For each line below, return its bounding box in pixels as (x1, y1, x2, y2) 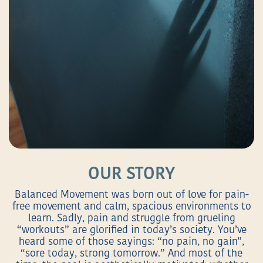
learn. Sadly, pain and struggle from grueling (28, 213, 235, 224)
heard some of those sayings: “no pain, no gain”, (19, 237, 244, 247)
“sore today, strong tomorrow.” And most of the (21, 248, 242, 259)
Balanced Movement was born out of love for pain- (14, 190, 249, 200)
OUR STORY (88, 166, 175, 184)
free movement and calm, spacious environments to (12, 201, 251, 212)
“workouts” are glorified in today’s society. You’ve (16, 225, 247, 235)
